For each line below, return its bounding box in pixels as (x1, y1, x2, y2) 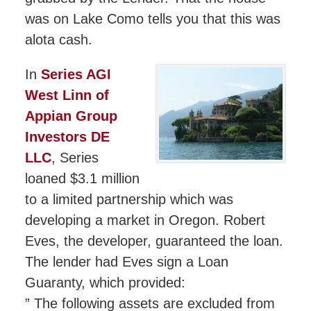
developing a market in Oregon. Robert (24, 212, 265, 228)
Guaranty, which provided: (24, 275, 185, 291)
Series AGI (40, 67, 111, 83)
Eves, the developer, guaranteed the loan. (24, 233, 283, 249)
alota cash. (24, 31, 92, 47)
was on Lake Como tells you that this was (24, 10, 280, 26)
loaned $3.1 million (24, 171, 140, 187)
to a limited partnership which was (24, 192, 233, 208)
